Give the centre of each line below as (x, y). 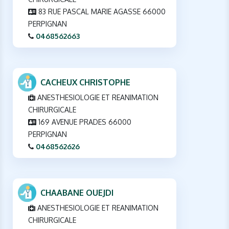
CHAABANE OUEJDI (77, 192)
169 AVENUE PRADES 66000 (84, 122)
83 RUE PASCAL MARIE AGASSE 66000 (101, 11)
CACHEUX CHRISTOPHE (85, 82)
